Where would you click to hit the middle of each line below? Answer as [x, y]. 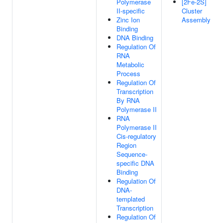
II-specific [131, 11]
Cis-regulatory [136, 136]
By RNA [128, 100]
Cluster [192, 11]
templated [131, 199]
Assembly [196, 20]
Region [126, 145]
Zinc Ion [128, 20]
